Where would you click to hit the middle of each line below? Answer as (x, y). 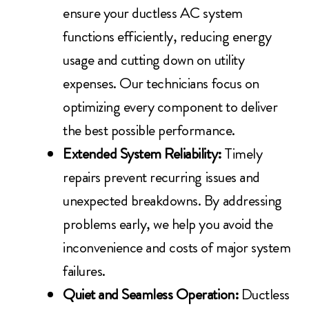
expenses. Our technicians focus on (161, 83)
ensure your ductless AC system (153, 13)
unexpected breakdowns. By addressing (172, 201)
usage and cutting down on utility (154, 60)
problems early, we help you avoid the (168, 224)
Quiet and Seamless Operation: (152, 295)
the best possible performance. (149, 130)
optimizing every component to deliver (170, 107)
